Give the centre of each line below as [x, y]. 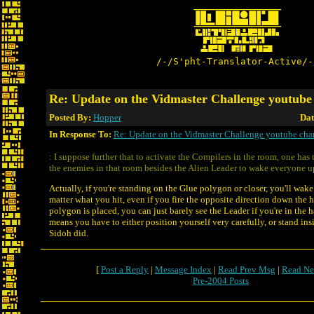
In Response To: [80, 134]
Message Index [183, 269]
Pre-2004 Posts [221, 281]
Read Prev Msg [247, 269]
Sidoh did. [69, 233]
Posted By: [71, 117]
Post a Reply [125, 269]
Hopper [107, 117]
